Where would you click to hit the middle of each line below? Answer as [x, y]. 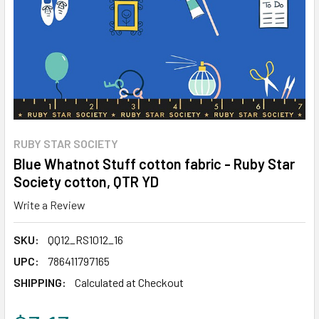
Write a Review [49, 204]
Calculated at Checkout [129, 282]
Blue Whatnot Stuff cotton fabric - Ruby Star [154, 164]
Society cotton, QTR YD [86, 182]
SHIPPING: [40, 282]
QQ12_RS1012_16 [85, 239]
